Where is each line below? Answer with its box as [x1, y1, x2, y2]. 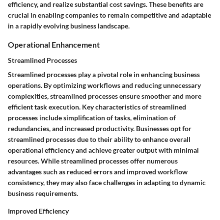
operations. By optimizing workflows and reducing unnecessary [8, 81, 201, 89]
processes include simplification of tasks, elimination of [8, 113, 176, 122]
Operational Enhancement [8, 40, 100, 50]
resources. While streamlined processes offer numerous [8, 156, 178, 165]
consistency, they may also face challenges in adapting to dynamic [8, 178, 206, 187]
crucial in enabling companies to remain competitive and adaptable [8, 11, 211, 20]
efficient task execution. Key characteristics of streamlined [8, 102, 186, 111]
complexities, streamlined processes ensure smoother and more [8, 91, 201, 100]
